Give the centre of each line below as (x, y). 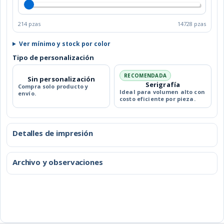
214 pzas (29, 23)
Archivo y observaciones (58, 162)
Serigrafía (163, 84)
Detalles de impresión (53, 133)
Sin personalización (61, 79)
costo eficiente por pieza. (157, 98)
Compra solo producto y (53, 86)
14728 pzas (192, 23)
